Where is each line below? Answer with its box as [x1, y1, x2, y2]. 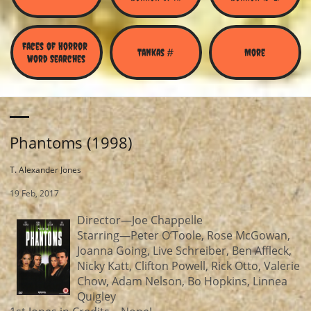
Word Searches [27, 52, 85, 65]
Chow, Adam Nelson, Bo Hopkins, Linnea [76, 274, 287, 289]
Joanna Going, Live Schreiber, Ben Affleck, [76, 243, 292, 258]
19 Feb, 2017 [10, 187, 59, 199]
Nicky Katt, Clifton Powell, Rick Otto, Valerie [76, 258, 300, 274]
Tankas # [137, 46, 174, 58]
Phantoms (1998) [10, 132, 133, 153]
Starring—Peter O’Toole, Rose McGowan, [76, 228, 290, 243]
